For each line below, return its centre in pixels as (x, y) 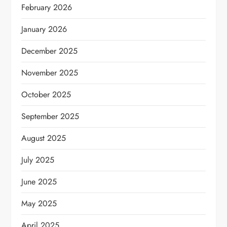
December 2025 (50, 51)
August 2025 (44, 138)
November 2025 (50, 73)
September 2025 (50, 116)
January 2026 (44, 29)
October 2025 (46, 94)
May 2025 (39, 203)
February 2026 (47, 7)
